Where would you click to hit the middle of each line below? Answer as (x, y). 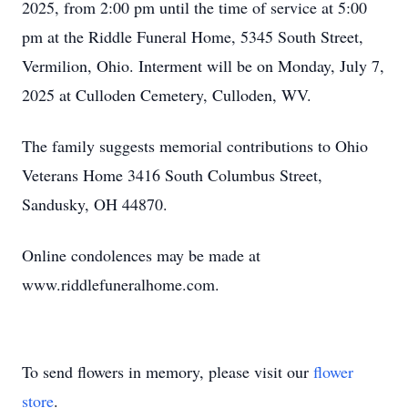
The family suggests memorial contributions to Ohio (195, 146)
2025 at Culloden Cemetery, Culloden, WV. (167, 95)
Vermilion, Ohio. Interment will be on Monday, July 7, (203, 66)
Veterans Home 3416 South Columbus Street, (172, 175)
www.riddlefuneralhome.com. (121, 284)
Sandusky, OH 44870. (95, 204)
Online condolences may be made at (141, 255)
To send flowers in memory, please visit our (168, 372)
